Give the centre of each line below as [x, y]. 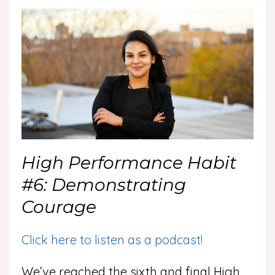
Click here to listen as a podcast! [112, 239]
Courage [59, 207]
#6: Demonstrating [104, 184]
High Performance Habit [129, 162]
